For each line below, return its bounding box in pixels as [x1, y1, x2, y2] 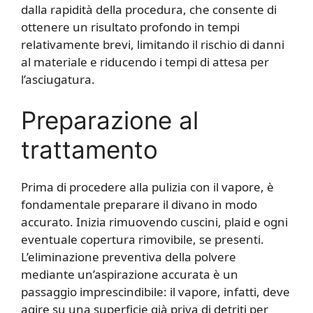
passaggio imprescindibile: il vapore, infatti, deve [21, 284, 290, 300]
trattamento [21, 135, 158, 165]
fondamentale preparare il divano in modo [21, 196, 257, 213]
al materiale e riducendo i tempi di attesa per [21, 53, 269, 70]
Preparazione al [21, 105, 198, 136]
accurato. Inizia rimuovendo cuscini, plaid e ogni [21, 214, 288, 231]
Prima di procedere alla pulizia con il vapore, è [21, 179, 274, 196]
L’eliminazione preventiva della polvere [21, 249, 236, 265]
